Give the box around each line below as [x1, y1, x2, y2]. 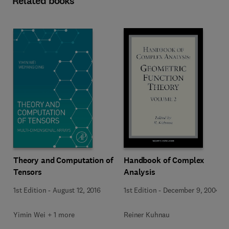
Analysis [124, 167, 155, 177]
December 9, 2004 [163, 186, 220, 195]
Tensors [13, 166, 42, 177]
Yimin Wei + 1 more [13, 210, 75, 219]
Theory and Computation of [13, 154, 113, 166]
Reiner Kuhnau [124, 210, 170, 219]
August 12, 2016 [53, 185, 101, 195]
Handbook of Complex [124, 155, 204, 166]
